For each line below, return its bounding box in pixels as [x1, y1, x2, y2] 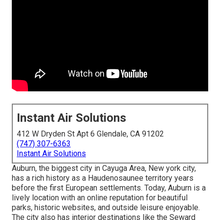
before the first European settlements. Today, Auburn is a [12, 183, 206, 193]
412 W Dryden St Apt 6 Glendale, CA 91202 [17, 129, 164, 139]
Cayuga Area [102, 164, 145, 173]
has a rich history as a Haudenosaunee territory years [12, 173, 193, 183]
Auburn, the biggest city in [12, 164, 102, 173]
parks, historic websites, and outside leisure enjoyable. [12, 203, 200, 213]
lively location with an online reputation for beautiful [12, 193, 188, 203]
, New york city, [145, 164, 196, 173]
